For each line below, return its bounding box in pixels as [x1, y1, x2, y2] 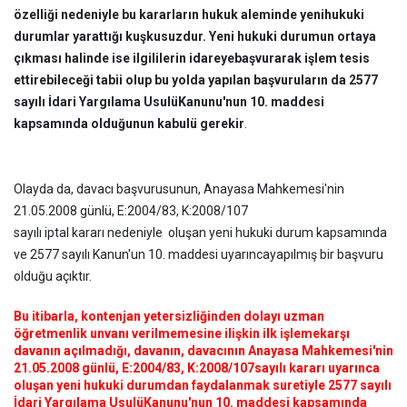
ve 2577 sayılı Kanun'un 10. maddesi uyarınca [14, 247, 270, 262]
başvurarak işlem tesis [234, 51, 370, 65]
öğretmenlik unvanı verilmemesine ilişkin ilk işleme [14, 326, 320, 341]
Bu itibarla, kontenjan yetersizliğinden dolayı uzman [14, 309, 324, 323]
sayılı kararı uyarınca [254, 361, 380, 375]
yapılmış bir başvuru [270, 247, 383, 262]
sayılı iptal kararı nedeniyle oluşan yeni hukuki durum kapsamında [14, 225, 387, 240]
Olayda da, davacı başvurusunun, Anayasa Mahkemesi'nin [14, 182, 344, 196]
